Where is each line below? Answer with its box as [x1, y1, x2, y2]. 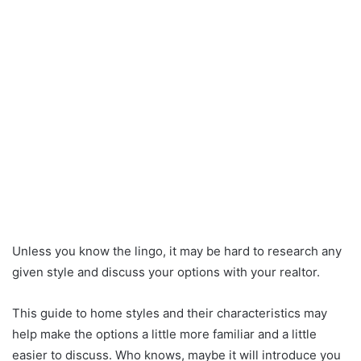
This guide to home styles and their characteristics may [12, 305, 327, 321]
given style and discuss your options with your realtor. [12, 263, 320, 280]
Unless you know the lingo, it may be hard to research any [12, 243, 342, 259]
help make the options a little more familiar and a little [12, 326, 317, 342]
